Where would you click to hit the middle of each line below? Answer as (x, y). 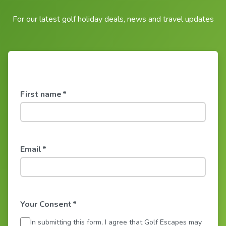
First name (41, 94)
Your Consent (46, 204)
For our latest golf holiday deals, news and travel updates (113, 19)
